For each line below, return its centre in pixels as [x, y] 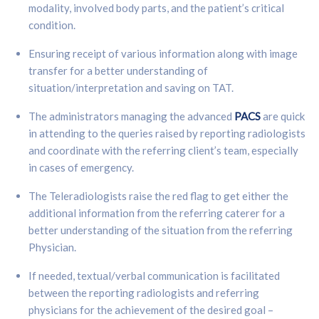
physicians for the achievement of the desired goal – [151, 310]
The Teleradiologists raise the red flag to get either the [158, 196]
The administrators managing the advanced [131, 116]
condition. [53, 25]
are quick [283, 116]
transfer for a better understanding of [118, 71]
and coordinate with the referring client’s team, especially [163, 151]
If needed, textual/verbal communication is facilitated [154, 276]
